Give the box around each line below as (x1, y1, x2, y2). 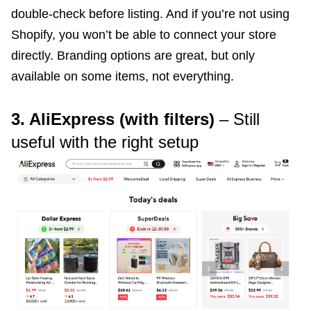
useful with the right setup (11, 133, 199, 152)
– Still (215, 110, 260, 129)
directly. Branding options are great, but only (11, 49, 255, 63)
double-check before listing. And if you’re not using (11, 7, 289, 22)
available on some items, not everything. (11, 69, 234, 84)
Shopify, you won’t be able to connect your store (11, 28, 276, 42)
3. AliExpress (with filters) (11, 110, 215, 129)
